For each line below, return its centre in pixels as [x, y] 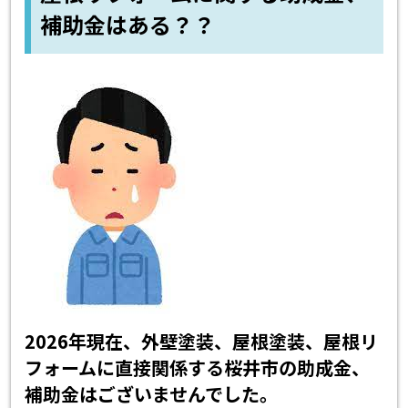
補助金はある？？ [128, 24]
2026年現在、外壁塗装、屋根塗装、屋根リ [202, 341]
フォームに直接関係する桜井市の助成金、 [198, 367]
